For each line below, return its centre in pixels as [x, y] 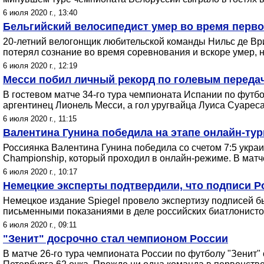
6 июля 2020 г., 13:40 [40, 13]
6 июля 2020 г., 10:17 [40, 172]
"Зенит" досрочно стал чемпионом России [115, 239]
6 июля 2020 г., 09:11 [40, 225]
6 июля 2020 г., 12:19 [40, 66]
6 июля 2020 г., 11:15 [40, 119]
